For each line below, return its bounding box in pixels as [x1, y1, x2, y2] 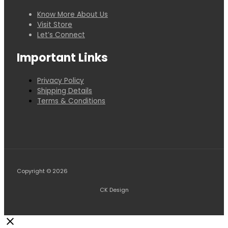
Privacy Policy [37, 75, 84, 85]
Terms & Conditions [37, 96, 105, 106]
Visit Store [37, 19, 72, 30]
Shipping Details [37, 85, 92, 96]
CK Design [99, 186, 129, 194]
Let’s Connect [37, 30, 85, 40]
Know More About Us [37, 9, 108, 19]
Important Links [17, 50, 108, 66]
